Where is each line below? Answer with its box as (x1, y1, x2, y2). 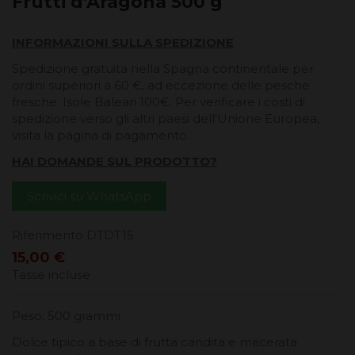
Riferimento (12, 227, 83, 243)
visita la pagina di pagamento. (12, 128, 193, 143)
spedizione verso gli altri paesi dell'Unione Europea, (12, 111, 319, 127)
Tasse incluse (12, 266, 90, 282)
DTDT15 (86, 227, 134, 243)
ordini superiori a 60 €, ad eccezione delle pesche (12, 78, 310, 94)
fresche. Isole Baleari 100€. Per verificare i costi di (12, 94, 305, 110)
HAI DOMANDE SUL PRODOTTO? (12, 154, 217, 170)
